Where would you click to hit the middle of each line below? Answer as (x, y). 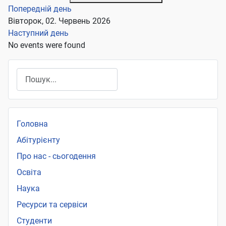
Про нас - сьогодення (56, 156)
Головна (32, 124)
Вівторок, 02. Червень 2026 (59, 21)
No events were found (47, 45)
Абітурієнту (38, 140)
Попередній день (40, 9)
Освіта (29, 173)
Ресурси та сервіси (52, 205)
